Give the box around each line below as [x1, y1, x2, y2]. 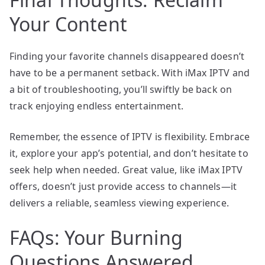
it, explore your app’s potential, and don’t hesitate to [9, 146, 248, 160]
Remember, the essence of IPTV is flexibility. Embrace [9, 130, 250, 143]
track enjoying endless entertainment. [9, 99, 183, 112]
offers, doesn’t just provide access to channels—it [9, 179, 237, 193]
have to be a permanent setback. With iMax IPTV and [9, 66, 250, 79]
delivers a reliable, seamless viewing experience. [9, 196, 229, 209]
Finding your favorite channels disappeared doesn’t [9, 49, 245, 63]
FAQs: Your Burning [9, 224, 183, 250]
